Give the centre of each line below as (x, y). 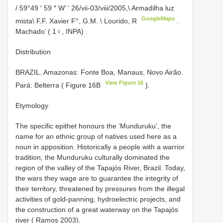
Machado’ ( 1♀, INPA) (50, 31)
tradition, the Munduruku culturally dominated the (93, 157)
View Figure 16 (124, 82)
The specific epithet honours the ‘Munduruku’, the (93, 126)
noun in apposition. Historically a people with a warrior (100, 147)
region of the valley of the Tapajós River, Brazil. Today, (100, 167)
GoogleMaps (158, 19)
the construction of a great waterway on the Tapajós (97, 209)
